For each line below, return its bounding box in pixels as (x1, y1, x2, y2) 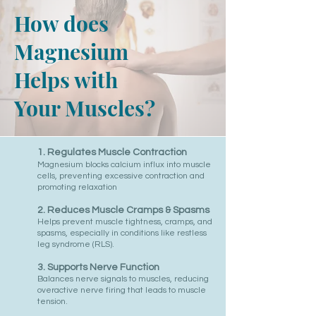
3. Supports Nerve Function (37, 262, 159, 272)
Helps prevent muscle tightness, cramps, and (37, 217, 212, 226)
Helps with (14, 66, 123, 94)
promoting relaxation (37, 183, 117, 192)
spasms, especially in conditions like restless (37, 229, 207, 238)
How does (14, 9, 109, 37)
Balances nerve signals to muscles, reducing (37, 274, 209, 284)
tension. (37, 297, 68, 306)
